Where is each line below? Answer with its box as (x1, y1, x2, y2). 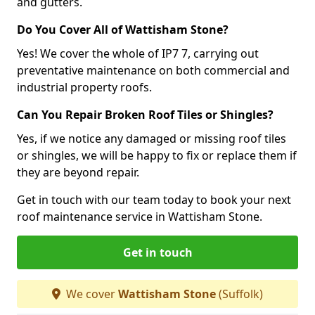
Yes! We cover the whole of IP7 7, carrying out (17, 45, 259, 61)
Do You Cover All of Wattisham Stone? (17, 21, 229, 37)
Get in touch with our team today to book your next (17, 191, 291, 207)
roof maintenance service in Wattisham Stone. (17, 208, 262, 224)
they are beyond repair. (17, 164, 139, 180)
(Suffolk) (216, 285, 263, 302)
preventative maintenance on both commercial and (17, 62, 290, 78)
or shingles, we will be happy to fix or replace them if (17, 147, 297, 163)
